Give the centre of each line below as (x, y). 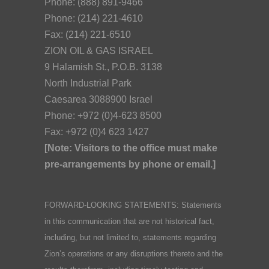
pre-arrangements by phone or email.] (130, 164)
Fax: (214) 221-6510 (88, 34)
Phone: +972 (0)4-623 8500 (103, 115)
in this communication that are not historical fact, (129, 221)
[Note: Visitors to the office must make (131, 148)
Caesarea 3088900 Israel (98, 99)
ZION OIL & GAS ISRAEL (99, 50)
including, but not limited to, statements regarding (130, 237)
